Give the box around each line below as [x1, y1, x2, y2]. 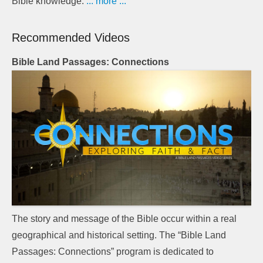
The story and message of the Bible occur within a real [12, 213, 237, 224]
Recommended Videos [12, 31, 130, 45]
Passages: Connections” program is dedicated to [12, 246, 214, 257]
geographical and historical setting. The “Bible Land [12, 230, 226, 240]
